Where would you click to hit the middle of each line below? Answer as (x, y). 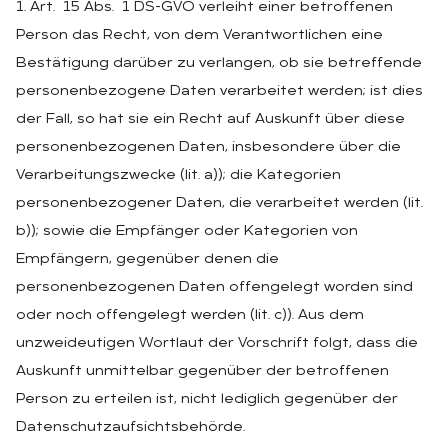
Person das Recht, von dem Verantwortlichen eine (199, 35)
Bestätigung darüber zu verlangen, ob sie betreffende (219, 63)
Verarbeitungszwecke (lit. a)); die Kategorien (178, 175)
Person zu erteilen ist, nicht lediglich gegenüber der (207, 399)
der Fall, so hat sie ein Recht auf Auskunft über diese (210, 119)
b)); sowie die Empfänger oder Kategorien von (187, 231)
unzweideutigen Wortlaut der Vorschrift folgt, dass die (217, 343)
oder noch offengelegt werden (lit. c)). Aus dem (190, 315)
